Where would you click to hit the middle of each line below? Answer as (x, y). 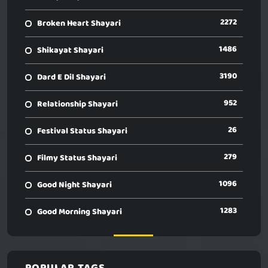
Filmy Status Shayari (77, 158)
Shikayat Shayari (70, 50)
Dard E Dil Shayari (71, 77)
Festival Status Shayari (82, 131)
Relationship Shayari (77, 104)
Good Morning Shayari (80, 212)
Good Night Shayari (74, 185)
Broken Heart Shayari (79, 23)
